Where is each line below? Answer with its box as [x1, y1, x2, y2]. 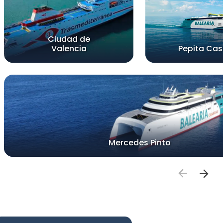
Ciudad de [47, 33, 90, 45]
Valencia [51, 42, 87, 54]
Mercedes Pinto [108, 136, 171, 148]
